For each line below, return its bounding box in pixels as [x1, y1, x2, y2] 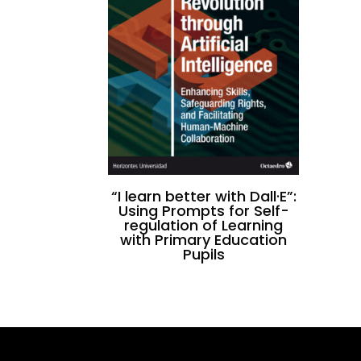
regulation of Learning [124, 214, 284, 235]
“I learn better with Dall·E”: [110, 185, 297, 206]
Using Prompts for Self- [118, 200, 289, 221]
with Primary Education [120, 229, 288, 250]
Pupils [182, 243, 225, 264]
